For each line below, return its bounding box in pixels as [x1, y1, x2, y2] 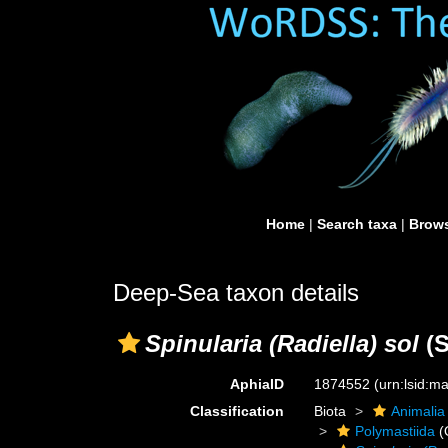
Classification [190, 403, 285, 419]
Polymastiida [355, 423, 436, 439]
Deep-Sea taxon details [113, 279, 359, 306]
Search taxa [317, 216, 397, 232]
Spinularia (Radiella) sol [145, 330, 419, 357]
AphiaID [230, 376, 285, 392]
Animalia [391, 403, 446, 419]
